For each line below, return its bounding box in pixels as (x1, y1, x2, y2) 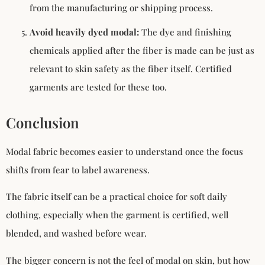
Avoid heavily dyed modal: (30, 25, 139, 38)
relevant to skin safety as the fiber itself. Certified (30, 62, 232, 75)
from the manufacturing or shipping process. (30, 1, 213, 14)
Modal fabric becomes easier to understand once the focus (6, 145, 243, 157)
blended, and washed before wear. (6, 227, 147, 240)
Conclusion (6, 112, 79, 132)
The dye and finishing (139, 25, 231, 38)
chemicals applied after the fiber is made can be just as (30, 44, 254, 56)
